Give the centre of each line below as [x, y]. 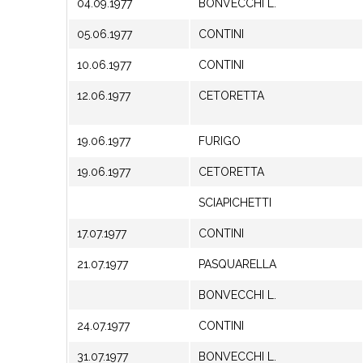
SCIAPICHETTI [235, 203]
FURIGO [220, 141]
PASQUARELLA [237, 264]
